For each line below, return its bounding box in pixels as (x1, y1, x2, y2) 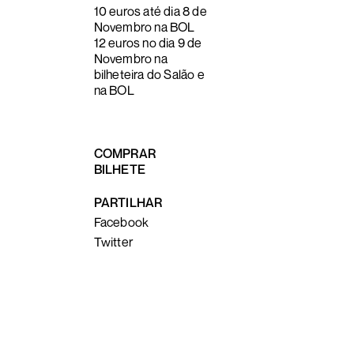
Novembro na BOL (93, 19, 195, 35)
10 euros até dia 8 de (93, 3, 207, 19)
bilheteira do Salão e (93, 66, 205, 82)
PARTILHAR (93, 194, 163, 210)
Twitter (93, 234, 133, 250)
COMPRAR (93, 145, 156, 161)
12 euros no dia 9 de (93, 35, 202, 51)
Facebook (93, 214, 149, 230)
